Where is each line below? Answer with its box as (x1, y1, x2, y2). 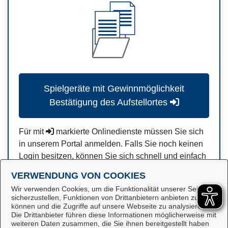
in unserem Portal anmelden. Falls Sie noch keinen (19, 139, 203, 148)
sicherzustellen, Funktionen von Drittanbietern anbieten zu (11, 193, 198, 202)
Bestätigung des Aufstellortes (49, 97, 167, 107)
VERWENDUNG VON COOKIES (11, 170, 146, 181)
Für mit (19, 127, 46, 136)
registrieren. (37, 164, 81, 173)
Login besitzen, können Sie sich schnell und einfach (19, 152, 206, 160)
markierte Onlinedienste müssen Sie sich (54, 127, 204, 136)
